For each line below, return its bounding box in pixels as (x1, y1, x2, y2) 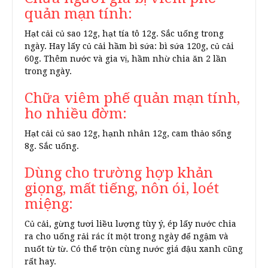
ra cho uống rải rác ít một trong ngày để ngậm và (25, 232, 229, 241)
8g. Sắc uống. (25, 141, 79, 151)
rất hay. (25, 257, 56, 266)
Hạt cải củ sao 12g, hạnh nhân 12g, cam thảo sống (25, 129, 232, 138)
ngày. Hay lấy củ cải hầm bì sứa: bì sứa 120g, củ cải (25, 41, 234, 51)
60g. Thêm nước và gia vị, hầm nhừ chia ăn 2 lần (25, 54, 227, 63)
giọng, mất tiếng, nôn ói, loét (25, 180, 219, 197)
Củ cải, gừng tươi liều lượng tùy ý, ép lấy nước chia (25, 219, 236, 229)
